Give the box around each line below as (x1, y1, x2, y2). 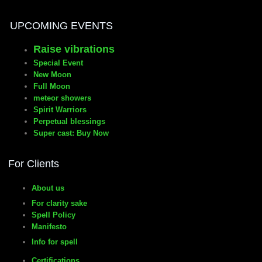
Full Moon (33, 82, 70, 91)
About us (32, 184, 64, 192)
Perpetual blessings (33, 117, 105, 126)
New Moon (33, 70, 71, 79)
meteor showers (33, 94, 91, 102)
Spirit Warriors (33, 105, 87, 114)
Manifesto (32, 222, 67, 231)
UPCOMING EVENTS (10, 20, 113, 32)
